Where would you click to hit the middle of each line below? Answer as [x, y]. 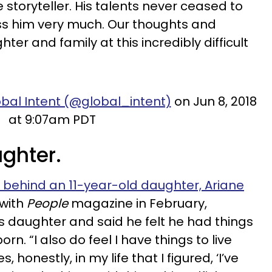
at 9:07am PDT [52, 120]
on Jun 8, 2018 [214, 101]
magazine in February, [138, 203]
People [47, 203]
